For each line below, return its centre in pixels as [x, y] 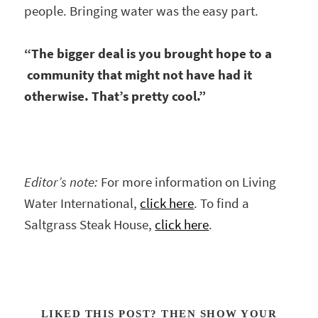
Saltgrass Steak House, [90, 225]
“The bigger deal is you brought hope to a [148, 54]
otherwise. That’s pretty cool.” [115, 97]
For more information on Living [189, 182]
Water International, [82, 204]
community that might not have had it [138, 75]
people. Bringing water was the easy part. [142, 11]
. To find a [222, 204]
